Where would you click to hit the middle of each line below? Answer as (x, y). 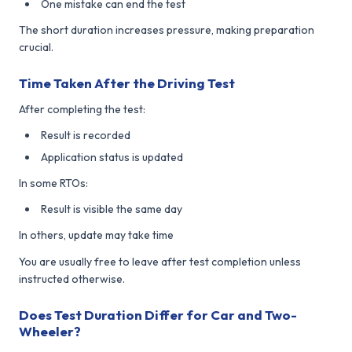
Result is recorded (86, 135)
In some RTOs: (53, 183)
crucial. (36, 47)
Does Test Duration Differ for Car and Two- (158, 314)
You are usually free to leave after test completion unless (160, 261)
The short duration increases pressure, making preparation (167, 29)
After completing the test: (82, 109)
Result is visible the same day (112, 209)
